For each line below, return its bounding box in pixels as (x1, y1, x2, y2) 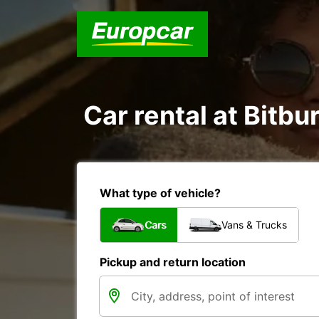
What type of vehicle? (100, 186, 221, 200)
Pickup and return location (100, 255, 246, 269)
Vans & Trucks (221, 219, 287, 231)
